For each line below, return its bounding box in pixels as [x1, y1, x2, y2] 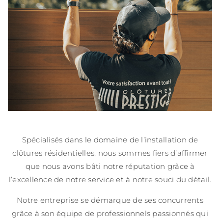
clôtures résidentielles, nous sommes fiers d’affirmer [12, 145, 208, 155]
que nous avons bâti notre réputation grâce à [25, 158, 195, 168]
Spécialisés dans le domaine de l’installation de [22, 132, 198, 141]
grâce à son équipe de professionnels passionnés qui [12, 205, 208, 215]
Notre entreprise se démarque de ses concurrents [17, 192, 203, 201]
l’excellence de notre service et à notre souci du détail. [8, 171, 212, 181]
